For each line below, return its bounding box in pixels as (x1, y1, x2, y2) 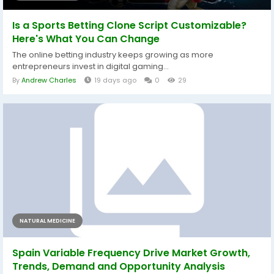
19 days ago (94, 75, 136, 86)
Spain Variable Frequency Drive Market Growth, (12, 246, 250, 261)
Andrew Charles (21, 75, 76, 86)
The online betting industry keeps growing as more (12, 49, 213, 61)
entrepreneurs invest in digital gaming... (12, 61, 169, 73)
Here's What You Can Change (12, 32, 160, 46)
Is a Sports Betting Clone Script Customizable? (12, 18, 246, 33)
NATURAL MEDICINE (20, 217, 75, 225)
